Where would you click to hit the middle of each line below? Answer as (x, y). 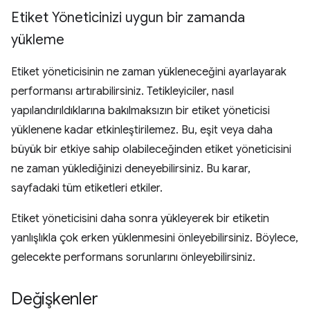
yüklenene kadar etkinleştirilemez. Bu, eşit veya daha (142, 130)
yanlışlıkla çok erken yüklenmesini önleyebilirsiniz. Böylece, (155, 238)
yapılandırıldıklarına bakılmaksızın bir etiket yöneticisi (140, 111)
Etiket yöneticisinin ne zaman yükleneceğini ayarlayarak (149, 72)
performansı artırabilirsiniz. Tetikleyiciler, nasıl (122, 92)
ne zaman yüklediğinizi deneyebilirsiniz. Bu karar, (131, 169)
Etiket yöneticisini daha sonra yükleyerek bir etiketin (140, 219)
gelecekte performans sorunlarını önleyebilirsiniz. (133, 258)
